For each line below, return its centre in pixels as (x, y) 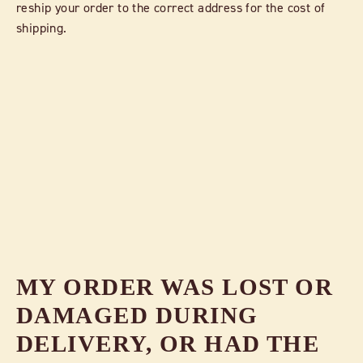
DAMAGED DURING (137, 315)
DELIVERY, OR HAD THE (168, 343)
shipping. (42, 27)
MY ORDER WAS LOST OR (175, 286)
